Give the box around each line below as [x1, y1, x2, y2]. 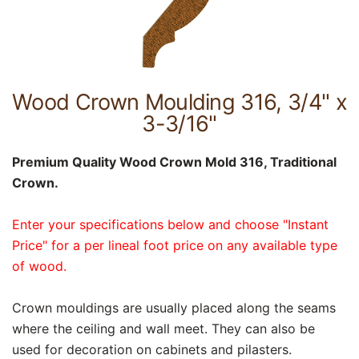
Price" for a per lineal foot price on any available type [12, 236, 337, 253]
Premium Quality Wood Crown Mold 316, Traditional [12, 153, 337, 170]
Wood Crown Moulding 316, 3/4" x [12, 89, 347, 116]
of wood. [12, 257, 67, 274]
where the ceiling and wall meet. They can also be [12, 320, 315, 337]
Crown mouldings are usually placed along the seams [12, 299, 336, 316]
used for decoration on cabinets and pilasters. [12, 341, 292, 357]
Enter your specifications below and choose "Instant [12, 216, 329, 232]
